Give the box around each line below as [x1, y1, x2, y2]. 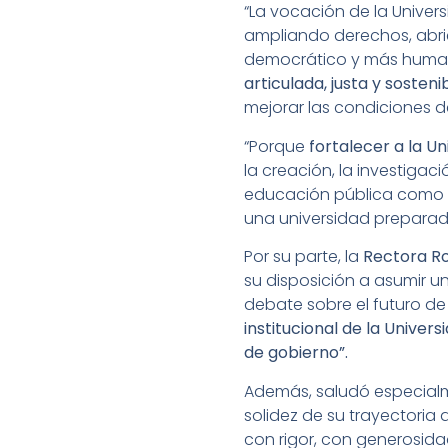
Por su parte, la [244, 245, 363, 269]
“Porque [244, 134, 309, 158]
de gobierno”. [244, 341, 352, 365]
